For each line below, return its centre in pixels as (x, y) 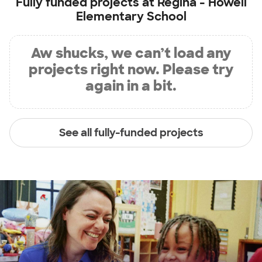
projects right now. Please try (131, 69)
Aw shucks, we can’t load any (131, 53)
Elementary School (131, 16)
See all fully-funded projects (131, 132)
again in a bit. (131, 86)
